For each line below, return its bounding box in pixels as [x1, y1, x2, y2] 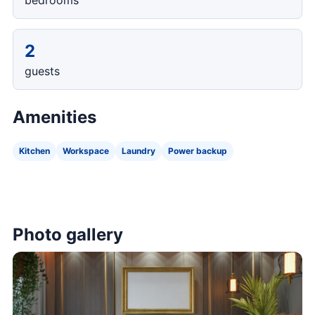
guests [25, 64, 60, 78]
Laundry [122, 146, 155, 157]
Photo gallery [13, 224, 123, 245]
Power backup [168, 146, 227, 157]
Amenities [13, 107, 96, 127]
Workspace [63, 146, 109, 157]
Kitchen [19, 146, 50, 157]
